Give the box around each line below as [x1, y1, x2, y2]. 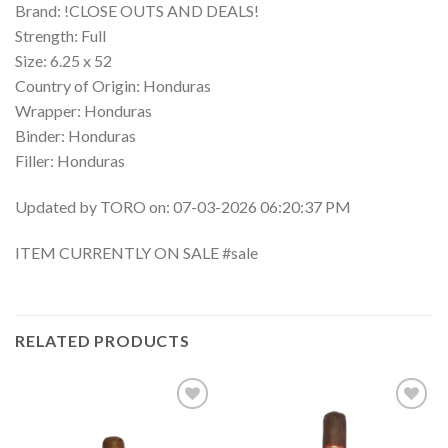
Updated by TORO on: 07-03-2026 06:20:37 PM [15, 196, 351, 216]
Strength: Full [15, 25, 106, 45]
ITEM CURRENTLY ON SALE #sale [15, 242, 258, 262]
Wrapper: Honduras [15, 100, 152, 120]
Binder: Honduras [15, 125, 136, 145]
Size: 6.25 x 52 [15, 50, 112, 70]
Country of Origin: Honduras [15, 75, 211, 95]
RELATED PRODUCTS [15, 331, 190, 351]
